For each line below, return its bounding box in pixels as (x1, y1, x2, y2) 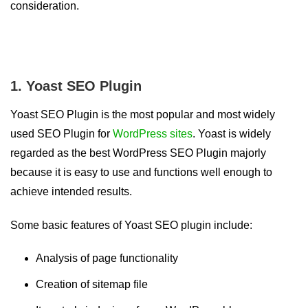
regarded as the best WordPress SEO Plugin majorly (10, 146, 266, 159)
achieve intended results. (10, 185, 132, 197)
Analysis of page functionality (35, 252, 178, 265)
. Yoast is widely (192, 127, 271, 140)
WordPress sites (113, 127, 192, 140)
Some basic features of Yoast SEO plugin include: (10, 219, 252, 231)
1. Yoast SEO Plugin (10, 78, 142, 93)
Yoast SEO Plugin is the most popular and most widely (10, 108, 275, 120)
